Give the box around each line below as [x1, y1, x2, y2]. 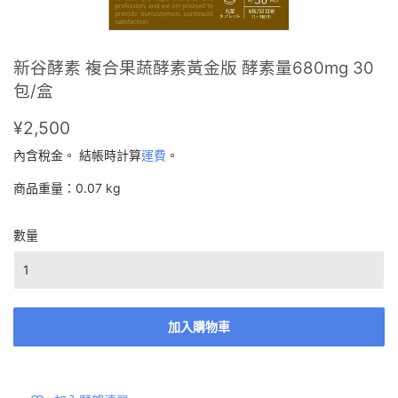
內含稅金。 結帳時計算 [13, 147, 141, 163]
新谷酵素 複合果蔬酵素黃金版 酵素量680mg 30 [13, 58, 374, 79]
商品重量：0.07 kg [13, 179, 121, 195]
